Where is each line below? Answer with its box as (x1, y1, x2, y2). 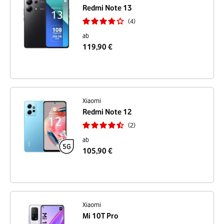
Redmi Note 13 (82, 3, 132, 12)
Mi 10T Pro (82, 211, 118, 220)
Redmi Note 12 (82, 107, 132, 116)
